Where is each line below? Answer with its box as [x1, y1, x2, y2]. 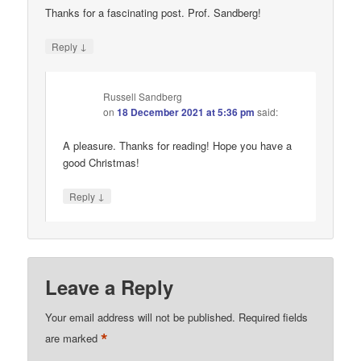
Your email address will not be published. [45, 309, 236, 325]
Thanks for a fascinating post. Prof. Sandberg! [45, 4, 262, 20]
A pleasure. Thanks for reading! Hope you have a [63, 138, 293, 154]
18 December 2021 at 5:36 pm [117, 104, 255, 119]
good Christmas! [63, 155, 140, 171]
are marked [45, 330, 102, 346]
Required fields [239, 309, 309, 325]
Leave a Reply [45, 272, 174, 301]
